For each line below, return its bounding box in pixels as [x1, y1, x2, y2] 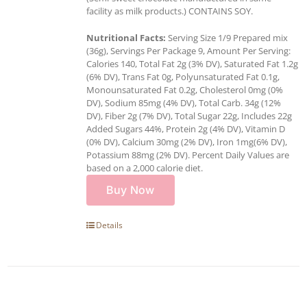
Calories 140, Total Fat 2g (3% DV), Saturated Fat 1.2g [86, 57, 298, 70]
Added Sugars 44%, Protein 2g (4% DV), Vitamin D [86, 122, 285, 135]
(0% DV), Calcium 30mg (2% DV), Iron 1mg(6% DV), [86, 135, 287, 148]
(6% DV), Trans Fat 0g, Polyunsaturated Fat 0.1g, [86, 70, 280, 83]
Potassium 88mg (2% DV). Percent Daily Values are [86, 148, 289, 161]
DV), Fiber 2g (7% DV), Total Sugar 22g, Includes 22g [86, 109, 292, 122]
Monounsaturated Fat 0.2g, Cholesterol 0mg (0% [86, 83, 283, 96]
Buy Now [106, 182, 155, 197]
